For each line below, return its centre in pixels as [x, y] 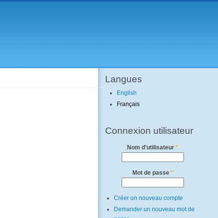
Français [128, 104]
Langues [124, 79]
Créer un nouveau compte [149, 198]
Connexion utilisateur [149, 130]
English [127, 93]
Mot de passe [151, 173]
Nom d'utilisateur [151, 147]
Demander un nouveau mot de [154, 209]
